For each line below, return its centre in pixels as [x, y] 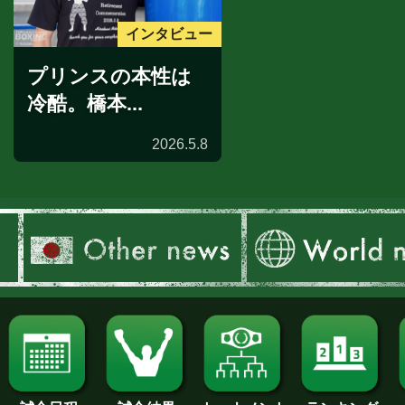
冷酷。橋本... [85, 103]
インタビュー [170, 34]
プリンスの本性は [109, 76]
